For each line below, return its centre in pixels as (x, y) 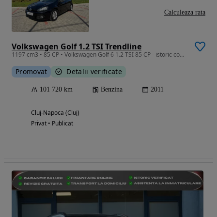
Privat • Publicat (52, 124)
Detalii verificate (94, 72)
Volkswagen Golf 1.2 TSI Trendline (77, 47)
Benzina (112, 90)
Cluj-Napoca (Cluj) (55, 113)
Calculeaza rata (185, 13)
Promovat (31, 72)
